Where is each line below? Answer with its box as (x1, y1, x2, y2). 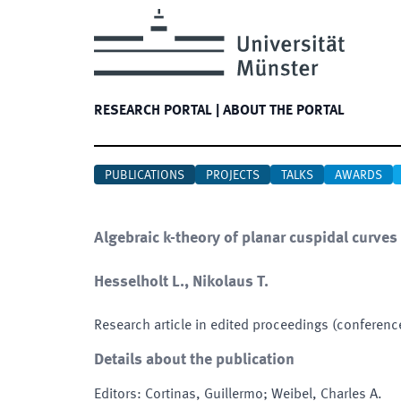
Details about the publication (94, 352, 294, 368)
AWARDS (335, 169, 382, 182)
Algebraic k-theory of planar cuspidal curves (94, 230, 397, 246)
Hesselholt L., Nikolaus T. (94, 274, 269, 290)
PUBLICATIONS (105, 169, 184, 182)
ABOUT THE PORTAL (223, 104, 345, 118)
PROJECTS (206, 169, 260, 182)
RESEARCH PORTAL (94, 104, 212, 118)
